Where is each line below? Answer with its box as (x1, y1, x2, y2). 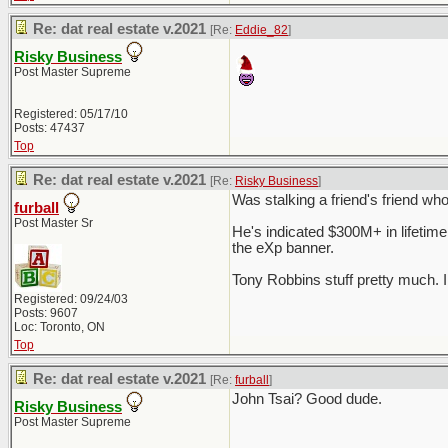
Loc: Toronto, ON (14, 320, 105, 334)
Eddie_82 (235, 23, 288, 37)
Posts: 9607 (14, 306, 78, 320)
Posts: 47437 (14, 121, 85, 135)
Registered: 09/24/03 (14, 292, 128, 306)
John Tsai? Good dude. (232, 391, 382, 407)
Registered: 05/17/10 (14, 107, 128, 121)
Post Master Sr (14, 216, 93, 230)
